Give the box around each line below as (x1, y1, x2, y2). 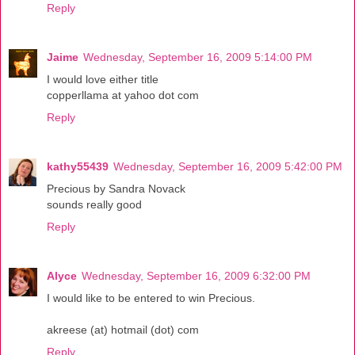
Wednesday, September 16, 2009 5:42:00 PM (113, 159, 342, 173)
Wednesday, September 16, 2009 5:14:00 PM (83, 50, 312, 63)
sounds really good (47, 197, 142, 211)
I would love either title (47, 72, 158, 86)
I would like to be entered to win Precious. (47, 291, 255, 304)
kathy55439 (47, 159, 109, 173)
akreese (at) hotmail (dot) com (47, 323, 199, 336)
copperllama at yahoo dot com (47, 88, 199, 101)
